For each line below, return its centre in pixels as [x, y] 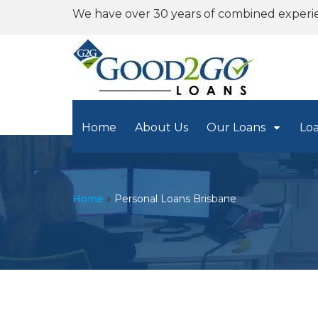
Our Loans [237, 127]
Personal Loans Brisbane [175, 199]
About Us [161, 127]
